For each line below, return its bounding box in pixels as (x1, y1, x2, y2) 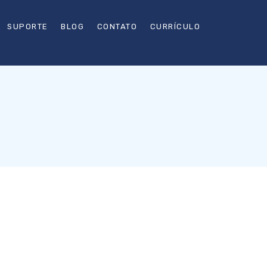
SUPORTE (7, 22, 48, 31)
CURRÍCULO (150, 22, 200, 31)
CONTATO (97, 22, 137, 31)
